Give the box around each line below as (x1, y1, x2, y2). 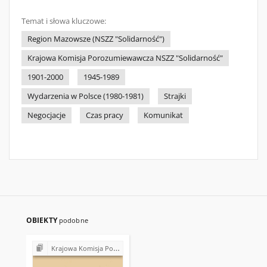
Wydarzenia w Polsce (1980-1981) (27, 91, 144, 101)
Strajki (164, 91, 186, 101)
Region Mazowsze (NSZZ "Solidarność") (27, 34, 164, 44)
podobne (58, 216, 88, 225)
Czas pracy (86, 110, 123, 120)
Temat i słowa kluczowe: (21, 16, 106, 26)
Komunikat (144, 110, 183, 120)
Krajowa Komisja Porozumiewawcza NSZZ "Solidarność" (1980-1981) (51, 244, 113, 253)
